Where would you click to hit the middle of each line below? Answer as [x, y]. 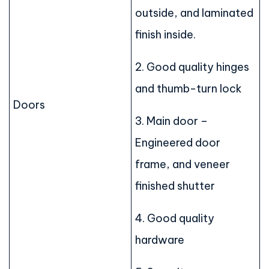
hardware [160, 240]
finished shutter [175, 186]
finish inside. [165, 35]
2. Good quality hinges [192, 67]
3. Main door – [171, 121]
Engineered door [178, 143]
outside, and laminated [194, 13]
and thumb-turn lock [189, 89]
